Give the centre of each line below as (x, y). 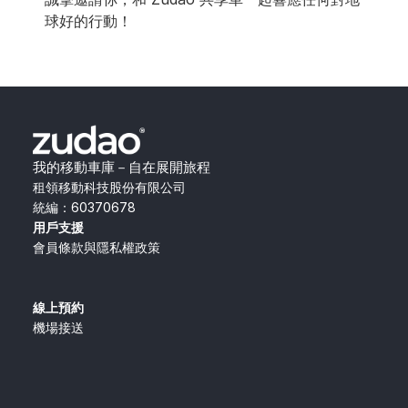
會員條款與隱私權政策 (97, 247)
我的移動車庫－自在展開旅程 (122, 167)
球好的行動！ (91, 20)
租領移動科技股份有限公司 (109, 187)
